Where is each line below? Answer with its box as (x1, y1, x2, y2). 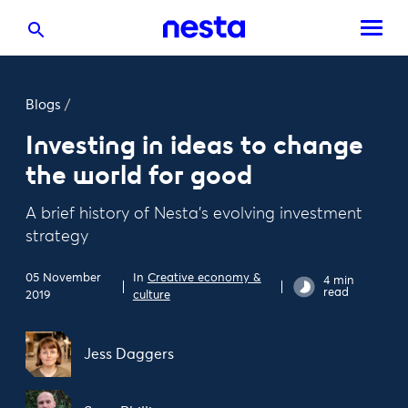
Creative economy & (147, 272, 261, 284)
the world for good (25, 159, 252, 191)
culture (132, 290, 170, 301)
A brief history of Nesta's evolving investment (25, 206, 362, 222)
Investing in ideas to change (25, 129, 363, 161)
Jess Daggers (84, 347, 174, 362)
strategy (25, 229, 88, 245)
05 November (25, 272, 101, 284)
